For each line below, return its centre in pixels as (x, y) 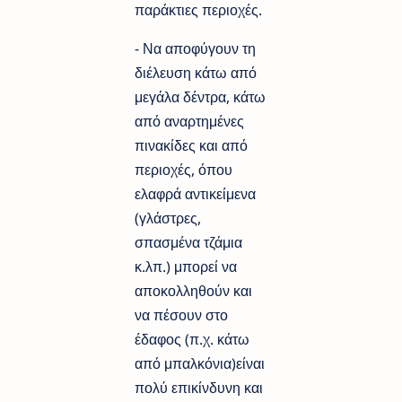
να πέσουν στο (181, 315)
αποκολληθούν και (193, 290)
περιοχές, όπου (184, 169)
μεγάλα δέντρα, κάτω (200, 96)
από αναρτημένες (189, 121)
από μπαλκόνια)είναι (200, 363)
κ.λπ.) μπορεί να (186, 266)
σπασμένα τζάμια (188, 242)
